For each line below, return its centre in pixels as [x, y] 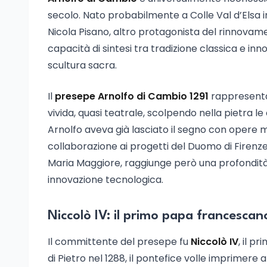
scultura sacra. [82, 65]
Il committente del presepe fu [119, 242]
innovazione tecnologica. [105, 180]
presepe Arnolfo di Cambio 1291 [132, 96]
